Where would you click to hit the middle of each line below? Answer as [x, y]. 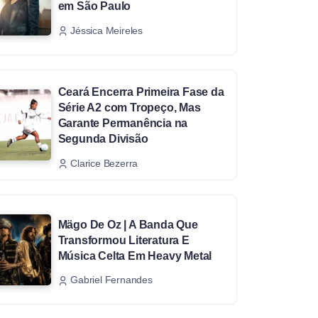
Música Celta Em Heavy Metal [135, 256]
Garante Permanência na [123, 123]
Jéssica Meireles [107, 30]
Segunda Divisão [103, 138]
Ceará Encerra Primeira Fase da [141, 92]
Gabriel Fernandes [111, 280]
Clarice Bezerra [104, 163]
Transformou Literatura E [124, 240]
